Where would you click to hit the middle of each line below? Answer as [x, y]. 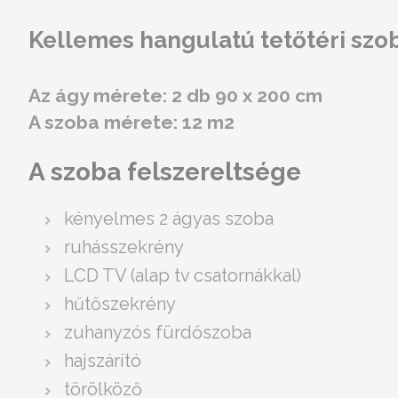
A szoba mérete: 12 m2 [131, 122]
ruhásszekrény [124, 247]
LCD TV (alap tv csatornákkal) [183, 276]
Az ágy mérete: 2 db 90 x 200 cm [175, 96]
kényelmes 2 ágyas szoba [169, 219]
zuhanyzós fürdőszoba [158, 333]
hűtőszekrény [120, 304]
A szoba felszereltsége [165, 172]
